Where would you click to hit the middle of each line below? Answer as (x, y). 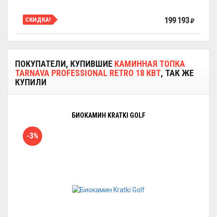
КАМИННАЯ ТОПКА (150, 64)
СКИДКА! (38, 19)
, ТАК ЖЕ (177, 73)
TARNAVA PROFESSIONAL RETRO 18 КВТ (88, 73)
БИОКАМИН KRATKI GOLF (108, 115)
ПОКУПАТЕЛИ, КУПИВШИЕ (65, 64)
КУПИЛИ (31, 82)
